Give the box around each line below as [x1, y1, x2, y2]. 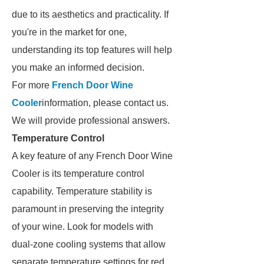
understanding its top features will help [12, 45, 172, 55]
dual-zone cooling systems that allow [12, 239, 166, 249]
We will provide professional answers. [12, 115, 170, 126]
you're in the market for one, [12, 27, 127, 37]
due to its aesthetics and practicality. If [12, 9, 169, 19]
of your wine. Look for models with [12, 222, 153, 232]
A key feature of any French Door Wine [12, 151, 173, 161]
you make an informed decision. [12, 62, 144, 72]
